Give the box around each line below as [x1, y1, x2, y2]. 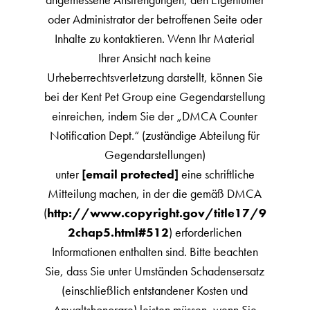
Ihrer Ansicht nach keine [98, 50, 212, 66]
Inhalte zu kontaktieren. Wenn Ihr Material [55, 30, 255, 46]
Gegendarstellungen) [104, 147, 206, 163]
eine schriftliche [178, 166, 255, 182]
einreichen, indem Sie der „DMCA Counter [52, 108, 258, 124]
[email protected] [81, 166, 179, 182]
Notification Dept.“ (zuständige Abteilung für [50, 127, 260, 143]
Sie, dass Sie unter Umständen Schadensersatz [45, 263, 265, 279]
